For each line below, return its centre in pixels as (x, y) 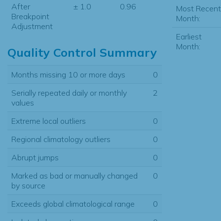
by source (28, 185)
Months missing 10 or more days (68, 74)
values (23, 102)
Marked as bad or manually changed (74, 175)
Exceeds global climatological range (73, 203)
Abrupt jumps (35, 157)
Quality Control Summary (82, 52)
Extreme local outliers (49, 121)
